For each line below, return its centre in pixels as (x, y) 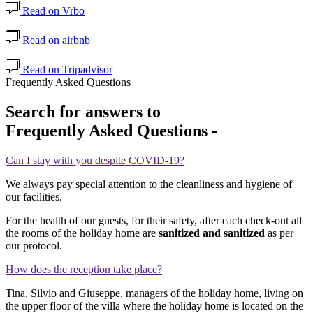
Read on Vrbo (52, 11)
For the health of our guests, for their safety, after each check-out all (154, 220)
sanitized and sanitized (212, 233)
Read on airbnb (55, 40)
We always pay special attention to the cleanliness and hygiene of (149, 184)
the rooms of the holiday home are (82, 233)
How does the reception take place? (84, 269)
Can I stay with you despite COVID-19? (95, 160)
